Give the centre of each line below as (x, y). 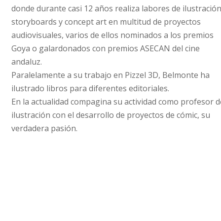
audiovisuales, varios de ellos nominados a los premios (113, 35)
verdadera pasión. (45, 128)
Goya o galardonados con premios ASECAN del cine (106, 48)
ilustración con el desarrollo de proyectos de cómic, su (111, 115)
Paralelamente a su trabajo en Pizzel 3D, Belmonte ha (111, 75)
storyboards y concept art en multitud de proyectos (106, 21)
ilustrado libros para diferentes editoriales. (91, 88)
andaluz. (27, 61)
